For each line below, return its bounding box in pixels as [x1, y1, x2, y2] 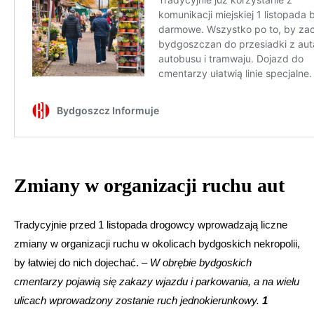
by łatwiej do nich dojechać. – [14, 257, 150, 269]
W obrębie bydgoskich [150, 257, 252, 269]
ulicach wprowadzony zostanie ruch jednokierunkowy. [14, 294, 262, 307]
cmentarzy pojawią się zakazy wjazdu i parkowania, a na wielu [14, 275, 299, 288]
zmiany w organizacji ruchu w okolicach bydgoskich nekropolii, [14, 238, 300, 250]
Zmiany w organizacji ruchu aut [14, 175, 285, 197]
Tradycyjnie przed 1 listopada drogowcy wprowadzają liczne [14, 219, 287, 231]
